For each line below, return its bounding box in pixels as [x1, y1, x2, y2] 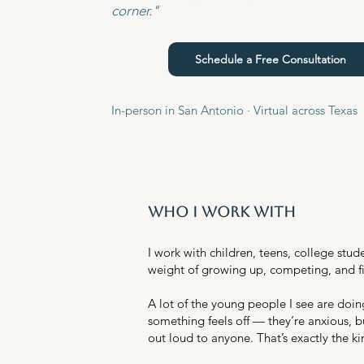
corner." [110, 2, 159, 19]
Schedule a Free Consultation [195, 52, 347, 67]
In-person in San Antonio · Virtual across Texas [110, 102, 357, 118]
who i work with [148, 203, 296, 220]
